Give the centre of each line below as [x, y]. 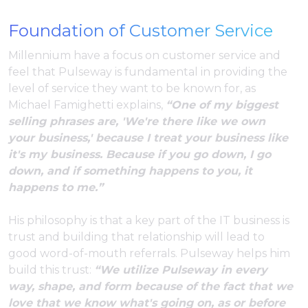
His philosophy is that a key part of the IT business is [149, 221]
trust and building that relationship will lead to [136, 237]
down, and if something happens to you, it [130, 171]
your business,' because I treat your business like [148, 138]
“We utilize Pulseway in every [181, 270]
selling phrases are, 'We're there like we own [137, 122]
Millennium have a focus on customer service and [144, 56]
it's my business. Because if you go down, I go [140, 155]
